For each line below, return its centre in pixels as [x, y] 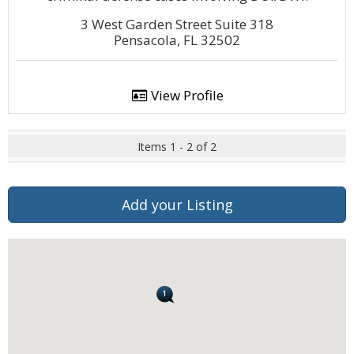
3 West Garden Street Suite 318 [177, 24]
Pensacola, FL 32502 [177, 40]
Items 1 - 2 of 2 [177, 147]
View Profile [185, 95]
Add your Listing [177, 205]
